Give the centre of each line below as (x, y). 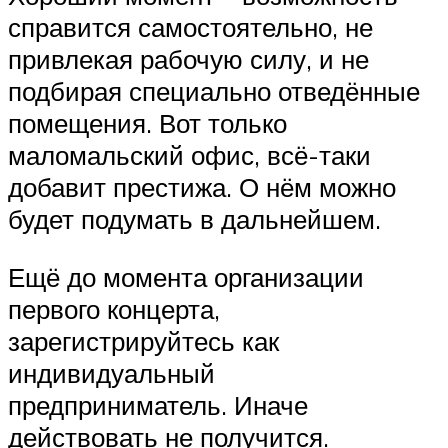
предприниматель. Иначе (158, 404)
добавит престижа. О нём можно (202, 187)
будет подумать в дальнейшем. (194, 219)
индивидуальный (111, 372)
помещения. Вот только (147, 123)
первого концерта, (114, 308)
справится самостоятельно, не (190, 27)
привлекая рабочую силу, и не (188, 59)
